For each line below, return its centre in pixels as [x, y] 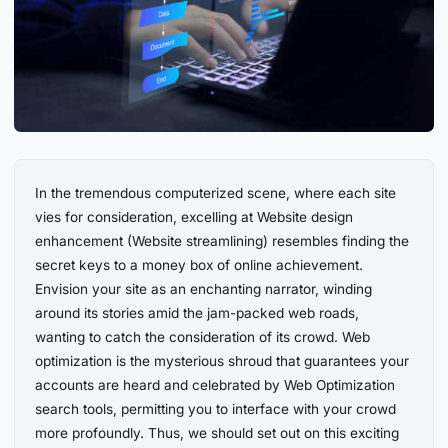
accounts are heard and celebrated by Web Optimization [215, 384]
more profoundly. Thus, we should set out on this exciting [217, 432]
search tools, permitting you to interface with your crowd [216, 408]
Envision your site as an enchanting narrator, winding [204, 288]
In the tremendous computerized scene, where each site [216, 192]
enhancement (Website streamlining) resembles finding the [222, 240]
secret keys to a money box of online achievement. [199, 264]
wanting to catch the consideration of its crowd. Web [203, 336]
